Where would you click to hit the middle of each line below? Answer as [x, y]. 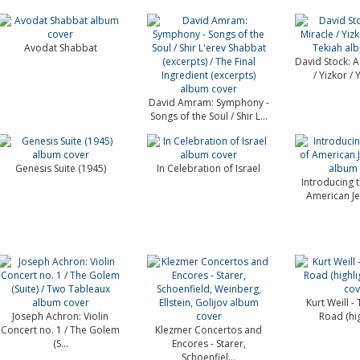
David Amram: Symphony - [209, 102]
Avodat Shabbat [60, 48]
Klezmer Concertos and [209, 330]
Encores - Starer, [209, 344]
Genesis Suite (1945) [60, 168]
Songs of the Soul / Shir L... [209, 116]
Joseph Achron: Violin [61, 316]
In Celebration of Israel [209, 168]
